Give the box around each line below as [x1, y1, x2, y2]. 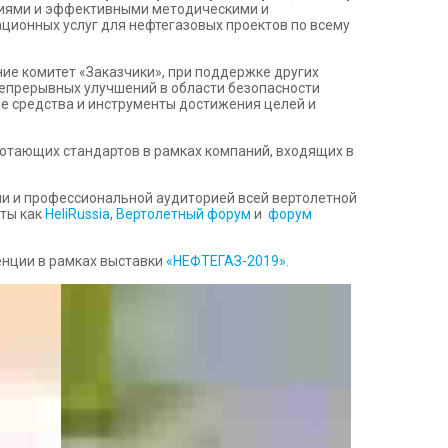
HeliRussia [45, 206, 110, 222]
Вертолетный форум [116, 206, 251, 222]
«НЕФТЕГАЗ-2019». [166, 253, 289, 269]
